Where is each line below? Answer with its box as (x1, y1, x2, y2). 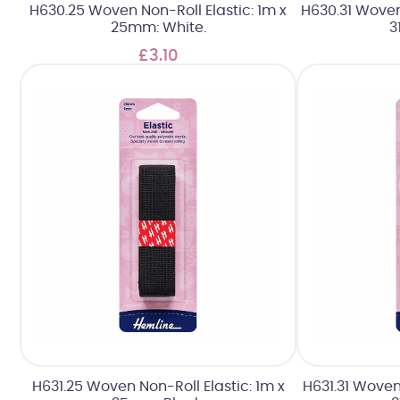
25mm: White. (110, 21, 206, 36)
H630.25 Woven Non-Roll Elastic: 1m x (29, 4, 287, 19)
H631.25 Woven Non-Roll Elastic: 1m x (31, 379, 285, 394)
